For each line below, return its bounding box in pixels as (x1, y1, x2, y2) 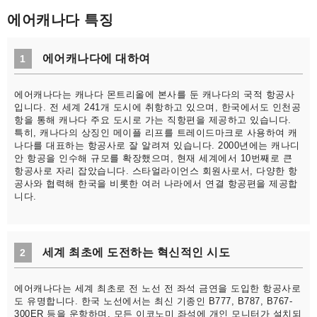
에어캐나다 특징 (7, 12, 113, 28)
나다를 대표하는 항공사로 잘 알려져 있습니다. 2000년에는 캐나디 (14, 140, 300, 151)
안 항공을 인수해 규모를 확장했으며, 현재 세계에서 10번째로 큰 (14, 153, 292, 164)
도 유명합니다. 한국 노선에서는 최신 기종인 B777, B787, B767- (14, 296, 292, 307)
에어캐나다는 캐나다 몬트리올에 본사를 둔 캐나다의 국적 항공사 (14, 89, 294, 100)
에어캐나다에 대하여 (42, 52, 151, 65)
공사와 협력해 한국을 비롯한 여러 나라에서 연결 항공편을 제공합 (14, 178, 298, 190)
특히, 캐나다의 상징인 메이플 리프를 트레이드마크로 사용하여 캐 (14, 127, 298, 139)
